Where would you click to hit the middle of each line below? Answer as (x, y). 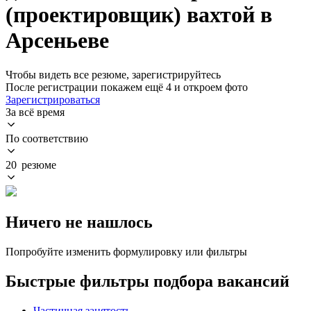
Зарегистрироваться (53, 99)
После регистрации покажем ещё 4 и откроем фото (127, 87)
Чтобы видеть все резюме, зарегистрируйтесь (113, 74)
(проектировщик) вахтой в (139, 15)
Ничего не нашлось (79, 222)
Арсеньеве (57, 41)
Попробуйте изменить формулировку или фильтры (126, 251)
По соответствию (47, 138)
